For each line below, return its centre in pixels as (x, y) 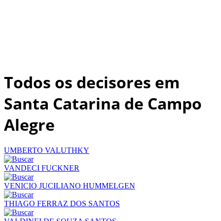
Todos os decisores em (92, 82)
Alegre (29, 125)
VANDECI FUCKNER (42, 168)
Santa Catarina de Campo (103, 104)
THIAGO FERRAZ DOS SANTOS (62, 203)
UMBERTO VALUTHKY (47, 150)
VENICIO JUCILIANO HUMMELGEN (70, 185)
